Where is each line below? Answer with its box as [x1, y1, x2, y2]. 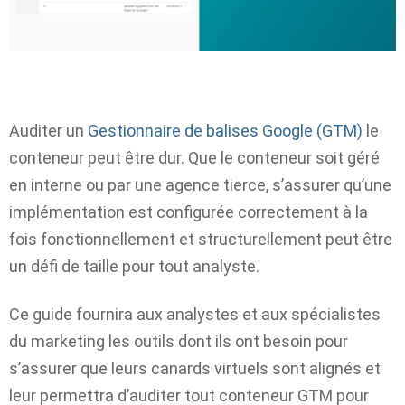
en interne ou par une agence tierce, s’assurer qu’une [9, 175, 391, 195]
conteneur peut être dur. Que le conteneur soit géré [9, 148, 380, 168]
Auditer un [9, 121, 88, 141]
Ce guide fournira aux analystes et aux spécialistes [9, 304, 381, 324]
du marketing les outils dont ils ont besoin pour [9, 331, 348, 351]
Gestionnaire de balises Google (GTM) [88, 121, 363, 141]
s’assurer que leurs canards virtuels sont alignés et [9, 358, 381, 378]
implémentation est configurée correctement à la [9, 202, 368, 222]
